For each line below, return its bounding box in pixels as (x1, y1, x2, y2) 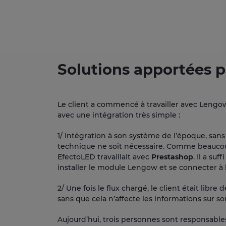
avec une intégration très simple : (57, 110, 180, 120)
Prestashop (151, 152, 193, 161)
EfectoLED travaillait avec (57, 152, 151, 161)
